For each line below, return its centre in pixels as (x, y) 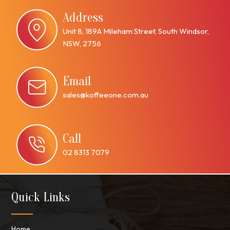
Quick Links (41, 198)
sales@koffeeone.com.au (106, 94)
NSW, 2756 (82, 43)
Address (83, 17)
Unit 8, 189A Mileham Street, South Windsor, (136, 31)
